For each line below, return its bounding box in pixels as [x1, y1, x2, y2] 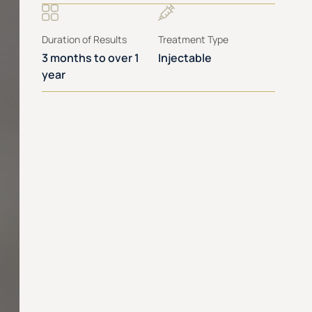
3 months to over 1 [42, 50, 139, 65]
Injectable [158, 50, 212, 65]
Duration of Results [42, 33, 127, 46]
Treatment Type [158, 33, 229, 46]
